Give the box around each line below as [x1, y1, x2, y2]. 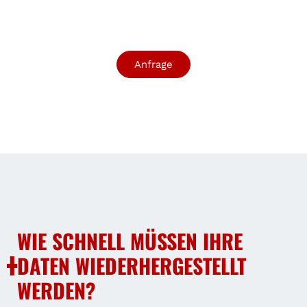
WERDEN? [16, 274, 95, 306]
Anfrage [134, 58, 173, 71]
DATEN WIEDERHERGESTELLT [16, 249, 246, 281]
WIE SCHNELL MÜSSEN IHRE [16, 225, 243, 256]
